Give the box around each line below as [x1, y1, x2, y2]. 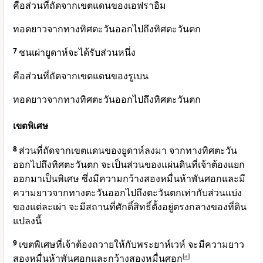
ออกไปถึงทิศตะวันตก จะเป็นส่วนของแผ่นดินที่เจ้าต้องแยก [13, 158, 245, 171]
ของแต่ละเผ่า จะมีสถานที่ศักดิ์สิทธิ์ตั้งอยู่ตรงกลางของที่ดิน [13, 200, 247, 214]
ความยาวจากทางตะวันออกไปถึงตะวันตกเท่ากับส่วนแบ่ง [13, 186, 242, 200]
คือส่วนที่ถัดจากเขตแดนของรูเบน [13, 69, 149, 83]
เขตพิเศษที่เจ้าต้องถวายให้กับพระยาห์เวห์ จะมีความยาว [19, 238, 244, 251]
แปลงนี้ [13, 214, 42, 228]
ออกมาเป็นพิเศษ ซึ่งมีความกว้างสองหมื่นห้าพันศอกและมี [13, 172, 245, 186]
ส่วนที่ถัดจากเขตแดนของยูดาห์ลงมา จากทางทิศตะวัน [19, 144, 237, 157]
